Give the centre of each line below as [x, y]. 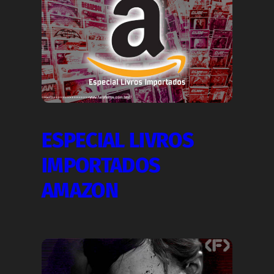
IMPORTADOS [101, 166]
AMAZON [80, 191]
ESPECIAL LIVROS [117, 141]
